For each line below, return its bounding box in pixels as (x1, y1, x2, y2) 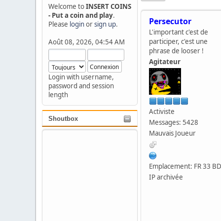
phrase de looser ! (149, 46, 204, 55)
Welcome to (48, 2, 86, 11)
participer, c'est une (149, 37, 208, 46)
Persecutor (149, 15, 191, 27)
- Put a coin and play (48, 11, 113, 20)
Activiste (149, 107, 175, 116)
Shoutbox (48, 115, 78, 122)
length (48, 90, 68, 99)
